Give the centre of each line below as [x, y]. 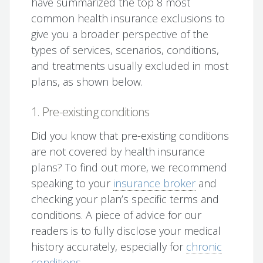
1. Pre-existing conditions [90, 112]
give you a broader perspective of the [120, 34]
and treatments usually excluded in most [130, 66]
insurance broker [155, 183]
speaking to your [73, 183]
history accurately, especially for [109, 247]
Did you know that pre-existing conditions [130, 136]
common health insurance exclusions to [128, 18]
